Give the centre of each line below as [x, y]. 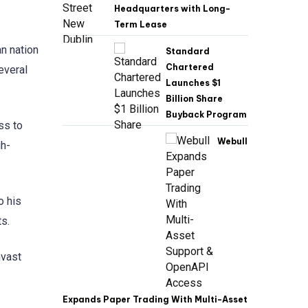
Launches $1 [193, 83]
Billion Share [194, 99]
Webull [232, 142]
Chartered [190, 67]
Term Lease [141, 25]
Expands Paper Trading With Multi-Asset [155, 300]
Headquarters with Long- [172, 9]
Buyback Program [206, 115]
